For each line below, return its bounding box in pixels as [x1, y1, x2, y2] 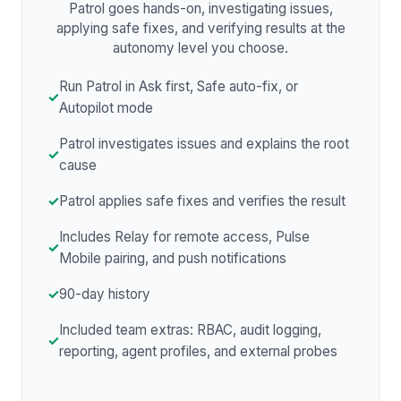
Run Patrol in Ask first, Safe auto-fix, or [59, 78, 298, 96]
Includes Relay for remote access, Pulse [59, 228, 310, 246]
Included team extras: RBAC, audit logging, [59, 321, 321, 339]
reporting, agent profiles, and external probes [59, 343, 337, 361]
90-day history [59, 286, 150, 303]
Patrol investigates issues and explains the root [59, 135, 349, 153]
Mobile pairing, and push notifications [59, 250, 286, 268]
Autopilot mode [59, 99, 153, 117]
